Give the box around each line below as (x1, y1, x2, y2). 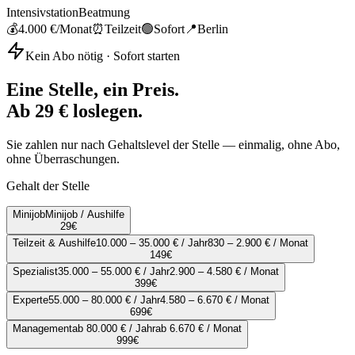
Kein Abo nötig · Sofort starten (25, 49, 180, 63)
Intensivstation (6, 6, 78, 20)
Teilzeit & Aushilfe (13, 237, 96, 250)
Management (13, 323, 72, 335)
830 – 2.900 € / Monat (208, 237, 308, 250)
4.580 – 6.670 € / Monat (160, 294, 269, 307)
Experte (13, 294, 48, 307)
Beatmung (78, 6, 130, 20)
